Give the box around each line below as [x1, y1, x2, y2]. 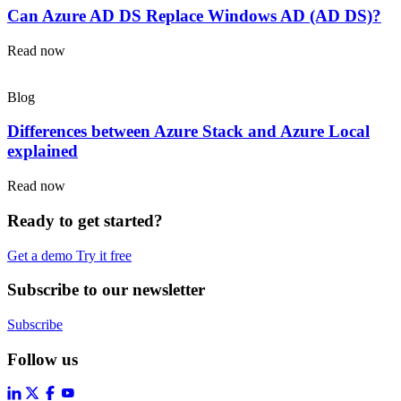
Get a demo [7, 247, 76, 263]
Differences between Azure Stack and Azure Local [7, 122, 370, 141]
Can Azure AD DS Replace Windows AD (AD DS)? [7, 5, 381, 25]
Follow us [7, 349, 78, 369]
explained [7, 141, 78, 161]
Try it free [76, 247, 132, 263]
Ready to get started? [7, 210, 163, 230]
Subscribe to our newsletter [7, 280, 205, 300]
